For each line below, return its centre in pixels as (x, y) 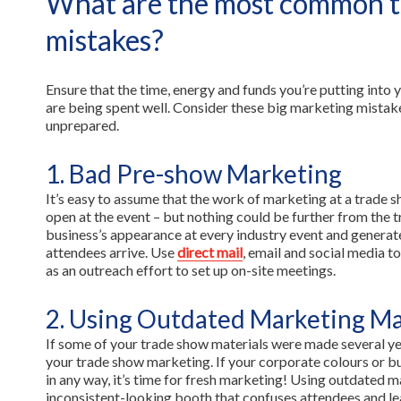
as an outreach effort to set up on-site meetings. (192, 270)
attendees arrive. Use (111, 252)
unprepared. (83, 125)
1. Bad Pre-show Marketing (196, 174)
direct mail (209, 252)
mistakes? (107, 40)
